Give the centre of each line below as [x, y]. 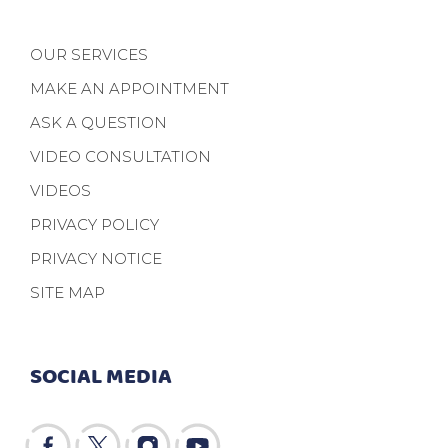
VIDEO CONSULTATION [120, 156]
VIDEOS [60, 190]
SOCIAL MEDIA [101, 374]
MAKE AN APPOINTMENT [129, 88]
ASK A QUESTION [98, 122]
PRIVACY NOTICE [96, 258]
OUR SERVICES [89, 54]
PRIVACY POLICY [94, 224]
